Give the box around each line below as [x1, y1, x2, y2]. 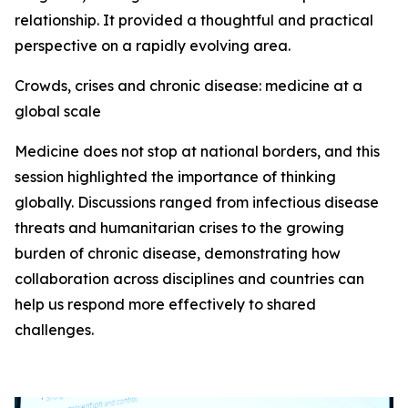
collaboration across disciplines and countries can [15, 270, 364, 289]
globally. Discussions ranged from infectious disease [15, 193, 379, 212]
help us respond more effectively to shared [15, 295, 316, 314]
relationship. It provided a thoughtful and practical [15, 11, 373, 30]
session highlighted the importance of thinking [15, 168, 336, 187]
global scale [15, 102, 101, 121]
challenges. [15, 321, 94, 340]
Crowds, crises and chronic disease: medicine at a [15, 76, 362, 96]
